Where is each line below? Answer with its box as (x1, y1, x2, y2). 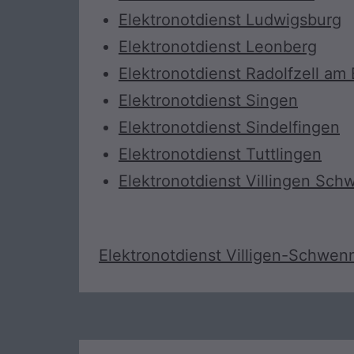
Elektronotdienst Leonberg (119, 37, 317, 57)
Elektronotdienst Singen (119, 91, 298, 111)
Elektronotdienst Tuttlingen (119, 145, 322, 164)
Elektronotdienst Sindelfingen (119, 118, 340, 137)
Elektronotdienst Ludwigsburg (119, 10, 341, 30)
